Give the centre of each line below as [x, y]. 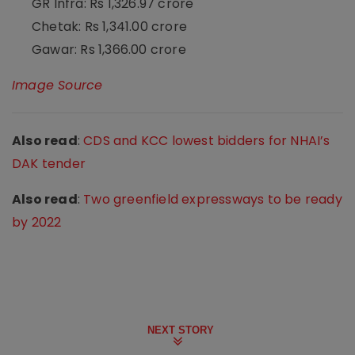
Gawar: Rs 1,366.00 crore [109, 49]
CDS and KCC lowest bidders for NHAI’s [205, 140]
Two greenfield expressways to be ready [213, 199]
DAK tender [49, 163]
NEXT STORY [181, 330]
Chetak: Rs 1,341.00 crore [109, 26]
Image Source [57, 85]
